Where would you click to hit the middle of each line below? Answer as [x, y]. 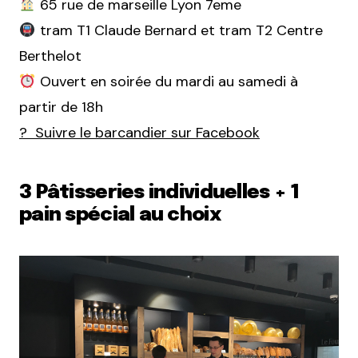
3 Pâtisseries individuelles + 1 [159, 193]
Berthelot [50, 56]
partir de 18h [61, 107]
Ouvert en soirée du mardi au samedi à [167, 82]
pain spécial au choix [120, 215]
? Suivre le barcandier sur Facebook [139, 133]
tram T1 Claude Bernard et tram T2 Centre [179, 30]
